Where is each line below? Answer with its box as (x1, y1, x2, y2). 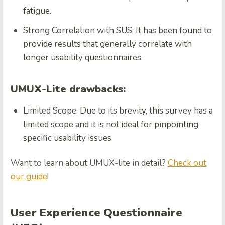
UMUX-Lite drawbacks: (11, 82, 126, 96)
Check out (168, 157, 206, 169)
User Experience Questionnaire (11, 205, 182, 221)
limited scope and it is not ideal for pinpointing (23, 119, 198, 131)
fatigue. (23, 5, 51, 17)
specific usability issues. (23, 132, 113, 144)
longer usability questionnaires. (23, 52, 143, 64)
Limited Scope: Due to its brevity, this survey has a (23, 105, 213, 117)
